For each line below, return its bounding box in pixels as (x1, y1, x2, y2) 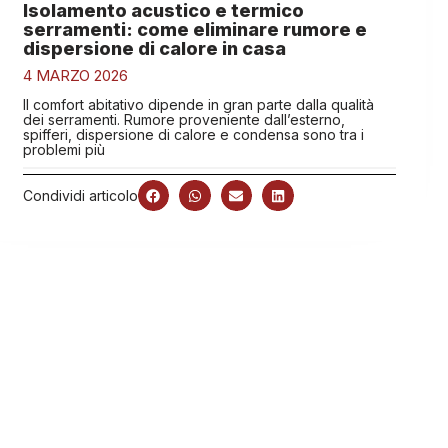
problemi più (22, 140, 105, 158)
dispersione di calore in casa (22, 37, 286, 59)
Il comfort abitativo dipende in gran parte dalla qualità (22, 95, 374, 113)
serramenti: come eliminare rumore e (22, 18, 367, 40)
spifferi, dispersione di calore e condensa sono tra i (22, 125, 364, 143)
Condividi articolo (22, 187, 138, 205)
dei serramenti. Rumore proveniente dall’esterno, (22, 110, 345, 128)
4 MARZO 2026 (22, 65, 128, 85)
